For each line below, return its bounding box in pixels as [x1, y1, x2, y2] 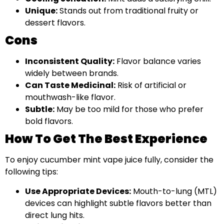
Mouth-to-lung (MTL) [131, 185, 217, 197]
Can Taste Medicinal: [25, 79, 115, 91]
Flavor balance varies [114, 55, 201, 67]
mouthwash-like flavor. [25, 91, 115, 103]
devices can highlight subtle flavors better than [25, 197, 211, 209]
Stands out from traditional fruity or [57, 5, 198, 17]
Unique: [25, 5, 57, 17]
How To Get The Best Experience [5, 130, 207, 147]
